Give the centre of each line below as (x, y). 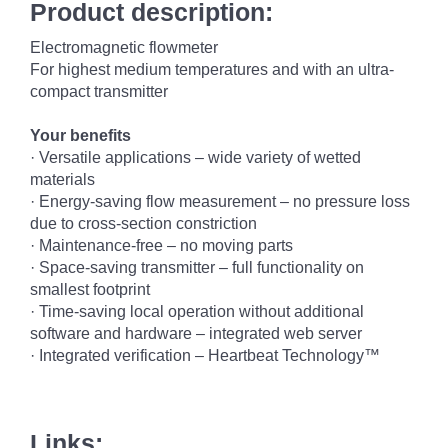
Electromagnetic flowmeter (124, 47)
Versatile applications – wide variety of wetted (200, 157)
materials (62, 179)
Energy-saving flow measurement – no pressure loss (224, 201)
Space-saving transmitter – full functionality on (201, 267)
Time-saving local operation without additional (201, 311)
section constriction (189, 223)
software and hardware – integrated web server (196, 333)
